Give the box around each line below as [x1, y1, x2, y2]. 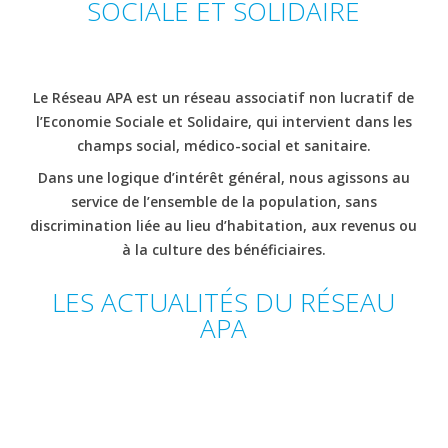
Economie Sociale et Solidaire [42, 112, 248, 131]
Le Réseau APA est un [33, 88, 185, 107]
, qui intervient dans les [247, 112, 412, 131]
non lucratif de [305, 88, 415, 107]
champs [76, 136, 136, 155]
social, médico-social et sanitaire [135, 136, 367, 155]
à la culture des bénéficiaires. [121, 240, 326, 259]
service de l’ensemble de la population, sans [70, 192, 377, 211]
